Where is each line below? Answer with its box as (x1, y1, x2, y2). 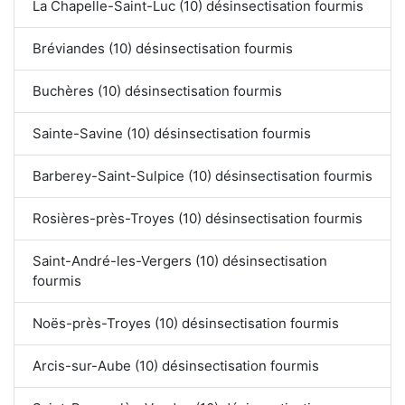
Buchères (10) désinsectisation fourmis (33, 82, 282, 100)
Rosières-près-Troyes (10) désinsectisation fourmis (33, 210, 363, 228)
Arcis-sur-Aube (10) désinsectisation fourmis (33, 357, 319, 375)
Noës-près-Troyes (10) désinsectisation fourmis (33, 315, 340, 333)
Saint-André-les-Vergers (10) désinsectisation (33, 252, 328, 270)
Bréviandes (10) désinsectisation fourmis (33, 40, 293, 58)
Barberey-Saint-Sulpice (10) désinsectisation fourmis (33, 167, 372, 185)
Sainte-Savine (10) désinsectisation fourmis (33, 125, 311, 143)
